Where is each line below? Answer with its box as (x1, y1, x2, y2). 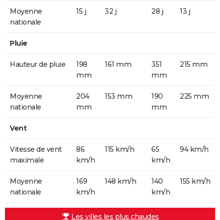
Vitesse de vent (10, 144, 62, 154)
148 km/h (105, 176, 136, 186)
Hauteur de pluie (10, 59, 65, 69)
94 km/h (180, 144, 209, 154)
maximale (10, 155, 44, 165)
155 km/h (180, 176, 210, 186)
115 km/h (105, 144, 134, 154)
